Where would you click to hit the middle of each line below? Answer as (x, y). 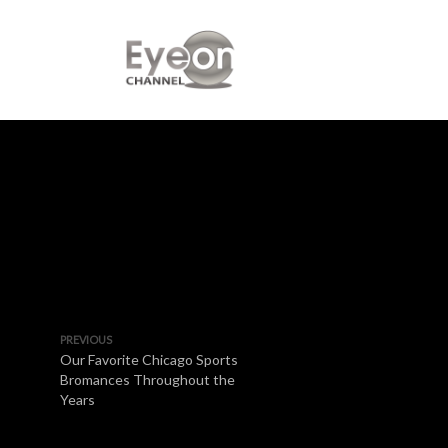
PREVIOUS (86, 339)
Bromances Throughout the (147, 379)
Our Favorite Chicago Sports (149, 359)
